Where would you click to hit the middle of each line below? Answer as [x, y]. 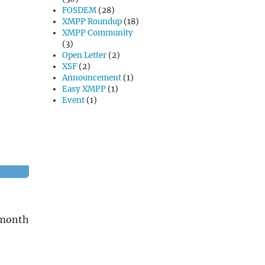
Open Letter [84, 55]
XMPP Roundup [92, 22]
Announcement [92, 78]
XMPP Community [98, 33]
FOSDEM [79, 10]
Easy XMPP [84, 89]
